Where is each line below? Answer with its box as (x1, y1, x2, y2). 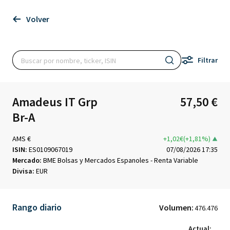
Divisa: (12, 166, 34, 176)
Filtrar (198, 55, 218, 65)
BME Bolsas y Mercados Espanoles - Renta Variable (42, 156, 198, 165)
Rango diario (12, 201, 62, 213)
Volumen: (159, 202, 194, 213)
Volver (26, 14, 49, 24)
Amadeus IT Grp (12, 94, 98, 110)
